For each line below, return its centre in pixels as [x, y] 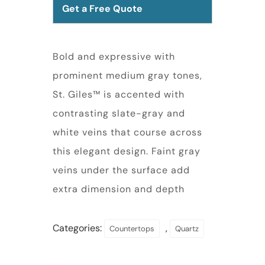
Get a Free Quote [102, 8]
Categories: [78, 228]
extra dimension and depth [119, 189]
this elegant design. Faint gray [127, 151]
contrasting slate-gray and [119, 113]
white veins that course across [127, 132]
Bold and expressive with [114, 56]
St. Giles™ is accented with [119, 94]
